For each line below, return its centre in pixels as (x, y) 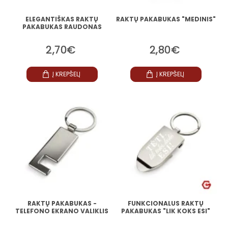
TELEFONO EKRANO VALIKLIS (62, 211)
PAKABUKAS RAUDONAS (62, 26)
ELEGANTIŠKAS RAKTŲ (62, 19)
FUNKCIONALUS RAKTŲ (166, 203)
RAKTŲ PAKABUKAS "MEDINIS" (166, 19)
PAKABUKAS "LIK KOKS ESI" (166, 211)
